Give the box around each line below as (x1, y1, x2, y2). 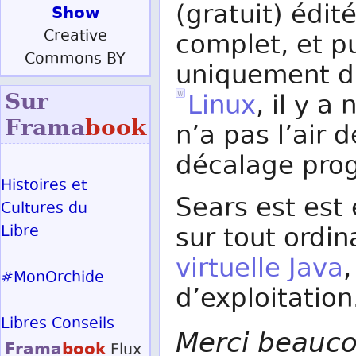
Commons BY (25, 48, 126, 72)
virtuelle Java (176, 251, 343, 290)
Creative (43, 25, 107, 48)
